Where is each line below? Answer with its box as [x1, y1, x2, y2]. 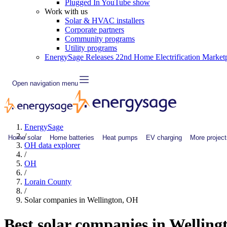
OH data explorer [24, 141, 80, 149]
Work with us [45, 7, 88, 16]
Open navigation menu [12, 79, 78, 87]
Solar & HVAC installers [65, 16, 144, 25]
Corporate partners [65, 25, 124, 34]
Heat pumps [102, 133, 138, 141]
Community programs [65, 34, 135, 43]
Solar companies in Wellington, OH [24, 196, 138, 204]
